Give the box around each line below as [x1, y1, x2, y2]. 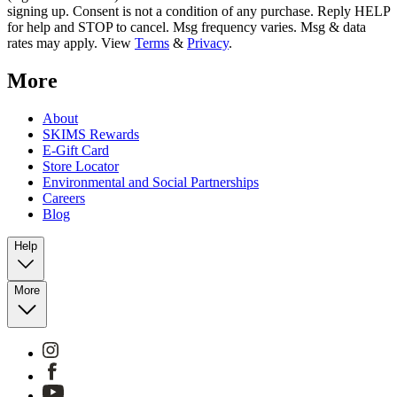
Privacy [187, 35, 229, 51]
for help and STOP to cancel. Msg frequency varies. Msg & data [7, 19, 366, 35]
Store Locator [43, 159, 119, 175]
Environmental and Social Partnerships [43, 175, 259, 191]
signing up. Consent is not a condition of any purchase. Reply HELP [7, 4, 390, 19]
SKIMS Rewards [43, 127, 139, 143]
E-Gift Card [43, 143, 109, 159]
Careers [43, 191, 85, 206]
